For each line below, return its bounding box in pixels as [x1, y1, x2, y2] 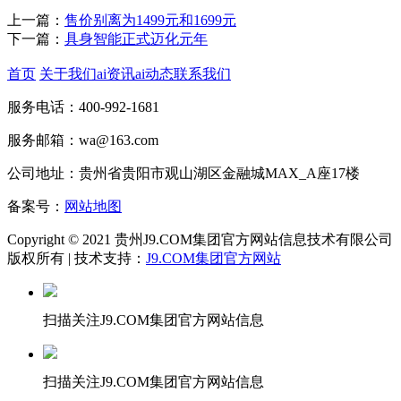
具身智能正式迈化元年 [64, 31, 208, 47]
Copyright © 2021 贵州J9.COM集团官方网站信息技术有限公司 [7, 232, 393, 247]
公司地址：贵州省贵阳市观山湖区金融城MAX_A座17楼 [7, 166, 360, 181]
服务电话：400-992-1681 [7, 99, 159, 115]
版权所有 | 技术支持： [7, 251, 146, 266]
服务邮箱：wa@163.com [7, 132, 158, 148]
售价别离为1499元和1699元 [64, 13, 236, 28]
